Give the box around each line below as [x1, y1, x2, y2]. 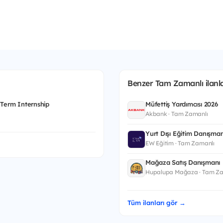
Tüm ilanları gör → [127, 199, 186, 207]
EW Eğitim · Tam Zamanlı [145, 139, 215, 147]
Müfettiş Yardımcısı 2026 [145, 100, 218, 108]
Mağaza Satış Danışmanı [145, 158, 221, 166]
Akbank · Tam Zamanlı [145, 110, 208, 117]
